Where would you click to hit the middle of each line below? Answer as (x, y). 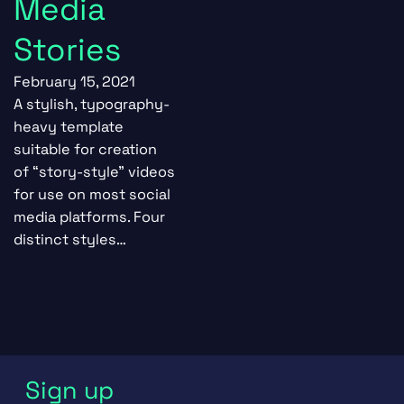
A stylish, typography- (92, 104)
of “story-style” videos (94, 172)
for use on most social (92, 194)
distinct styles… (70, 239)
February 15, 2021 (74, 82)
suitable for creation (85, 149)
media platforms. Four (89, 217)
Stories (67, 50)
